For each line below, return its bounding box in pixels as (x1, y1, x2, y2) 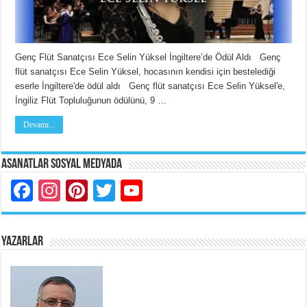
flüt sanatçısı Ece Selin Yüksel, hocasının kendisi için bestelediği (15, 66, 276, 77)
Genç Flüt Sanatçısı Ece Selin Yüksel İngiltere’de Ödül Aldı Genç (15, 51, 282, 62)
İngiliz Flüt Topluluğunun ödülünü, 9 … (15, 95, 167, 106)
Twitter (115, 177, 181, 203)
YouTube (143, 177, 230, 203)
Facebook (33, 177, 131, 203)
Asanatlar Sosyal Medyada (1, 157, 123, 171)
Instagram (60, 177, 160, 203)
